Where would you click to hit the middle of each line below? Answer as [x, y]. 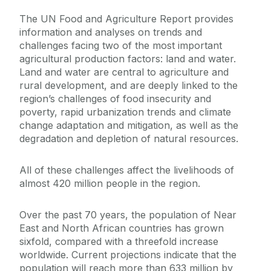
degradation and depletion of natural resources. [129, 139]
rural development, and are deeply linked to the [129, 86]
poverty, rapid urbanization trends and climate [125, 112]
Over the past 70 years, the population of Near [128, 215]
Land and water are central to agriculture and [124, 72]
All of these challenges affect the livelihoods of [127, 170]
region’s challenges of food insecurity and [115, 99]
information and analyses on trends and [111, 32]
